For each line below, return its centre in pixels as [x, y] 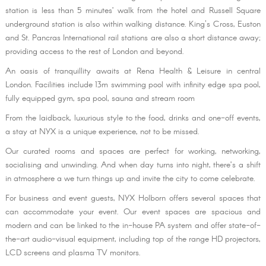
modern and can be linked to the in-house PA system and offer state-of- [133, 226]
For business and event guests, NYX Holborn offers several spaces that [133, 199]
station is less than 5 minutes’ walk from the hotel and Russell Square [133, 11]
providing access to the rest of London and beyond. [94, 52]
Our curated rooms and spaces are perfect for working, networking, [133, 152]
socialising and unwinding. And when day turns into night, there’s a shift [133, 165]
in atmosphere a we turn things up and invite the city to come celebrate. [130, 179]
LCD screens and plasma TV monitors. [73, 253]
